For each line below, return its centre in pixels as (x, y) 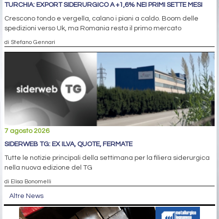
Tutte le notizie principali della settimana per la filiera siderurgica (107, 158)
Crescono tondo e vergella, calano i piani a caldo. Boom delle (101, 18)
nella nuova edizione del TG (48, 167)
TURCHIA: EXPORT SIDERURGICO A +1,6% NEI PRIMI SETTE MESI (103, 5)
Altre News (26, 196)
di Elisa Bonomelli (28, 181)
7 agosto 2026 (27, 131)
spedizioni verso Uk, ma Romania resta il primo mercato (93, 28)
